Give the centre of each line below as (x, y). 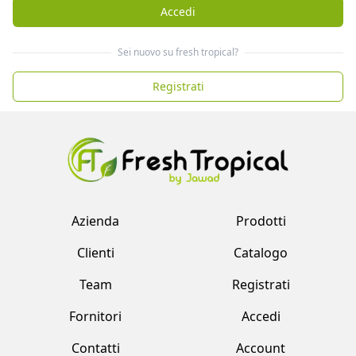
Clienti (95, 253)
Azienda (95, 221)
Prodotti (261, 221)
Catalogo (261, 253)
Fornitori (95, 317)
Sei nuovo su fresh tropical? (178, 52)
